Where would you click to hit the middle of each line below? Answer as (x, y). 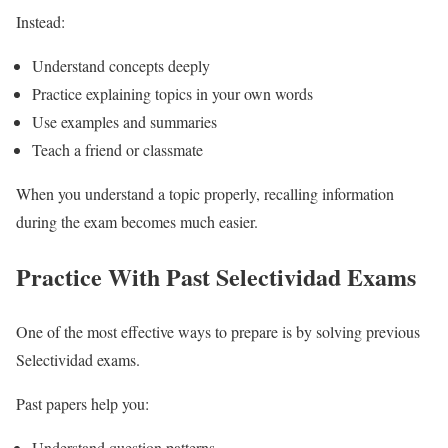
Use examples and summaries (124, 122)
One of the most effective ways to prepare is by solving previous (218, 331)
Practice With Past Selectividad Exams (216, 277)
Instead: (40, 22)
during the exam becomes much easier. (137, 222)
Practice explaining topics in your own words (172, 94)
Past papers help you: (82, 403)
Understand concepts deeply (121, 66)
